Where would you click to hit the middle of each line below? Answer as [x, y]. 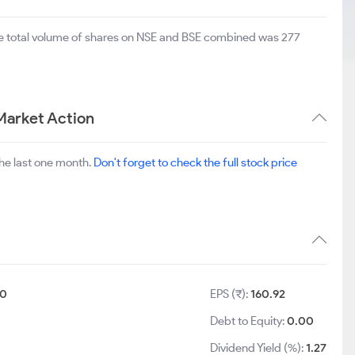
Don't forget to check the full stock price [195, 162]
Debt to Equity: [249, 321]
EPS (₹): [231, 294]
